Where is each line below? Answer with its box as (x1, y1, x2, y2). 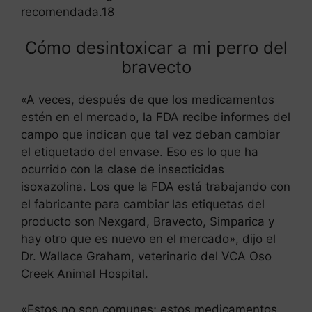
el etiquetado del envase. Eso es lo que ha (21, 145, 258, 159)
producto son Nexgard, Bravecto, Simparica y (21, 214, 274, 229)
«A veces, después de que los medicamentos (21, 93, 274, 107)
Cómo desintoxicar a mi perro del (24, 38, 288, 58)
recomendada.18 (21, 4, 114, 19)
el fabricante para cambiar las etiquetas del (21, 197, 265, 212)
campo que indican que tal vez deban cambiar (21, 127, 280, 142)
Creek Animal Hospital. (21, 267, 148, 281)
